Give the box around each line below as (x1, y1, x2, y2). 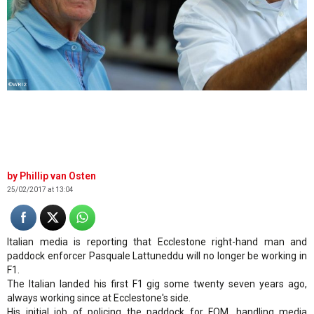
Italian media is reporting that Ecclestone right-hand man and (7, 235, 307, 247)
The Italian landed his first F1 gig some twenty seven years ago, (7, 278, 307, 289)
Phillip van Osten (20, 170, 96, 182)
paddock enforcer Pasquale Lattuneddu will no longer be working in (7, 250, 307, 261)
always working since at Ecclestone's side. (7, 292, 191, 303)
